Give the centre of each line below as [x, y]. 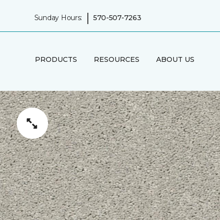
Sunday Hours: [58, 17]
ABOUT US [175, 59]
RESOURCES [116, 59]
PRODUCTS [56, 59]
